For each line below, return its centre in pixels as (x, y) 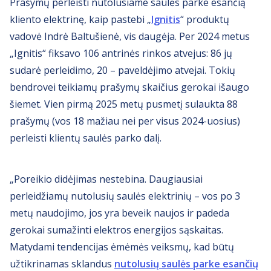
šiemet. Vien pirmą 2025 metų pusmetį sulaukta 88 (124, 104)
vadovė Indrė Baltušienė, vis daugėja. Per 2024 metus (130, 37)
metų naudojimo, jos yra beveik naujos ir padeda (119, 213)
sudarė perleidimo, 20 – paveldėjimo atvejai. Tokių (122, 70)
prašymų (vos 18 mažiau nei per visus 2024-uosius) (125, 121)
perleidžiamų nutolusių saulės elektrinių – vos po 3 (125, 196)
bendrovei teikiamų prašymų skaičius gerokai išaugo (129, 87)
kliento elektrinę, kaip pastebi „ (80, 20)
